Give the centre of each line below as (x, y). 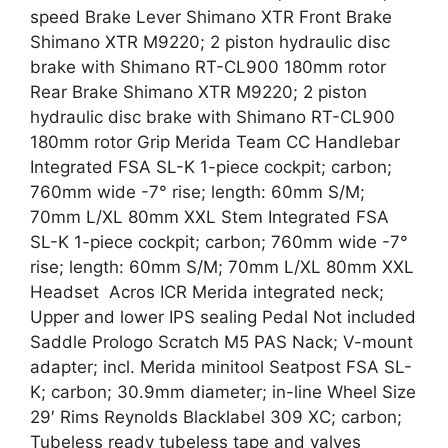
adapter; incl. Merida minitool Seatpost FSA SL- (221, 367)
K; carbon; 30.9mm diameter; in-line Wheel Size (223, 392)
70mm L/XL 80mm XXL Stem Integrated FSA (209, 217)
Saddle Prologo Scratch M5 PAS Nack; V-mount (221, 342)
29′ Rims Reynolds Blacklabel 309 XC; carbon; (216, 417)
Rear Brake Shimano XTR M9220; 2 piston (198, 92)
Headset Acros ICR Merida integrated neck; (207, 292)
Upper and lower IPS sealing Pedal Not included (223, 317)
